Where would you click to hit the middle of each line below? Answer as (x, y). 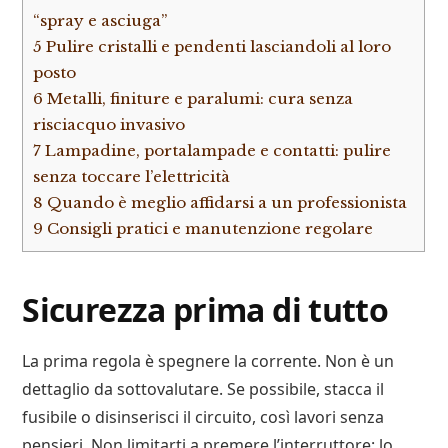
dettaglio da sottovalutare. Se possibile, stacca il (203, 389)
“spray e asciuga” (100, 20)
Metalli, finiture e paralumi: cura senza (198, 98)
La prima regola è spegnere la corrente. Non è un (208, 361)
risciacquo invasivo (109, 124)
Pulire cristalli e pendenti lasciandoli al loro (217, 46)
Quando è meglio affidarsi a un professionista (225, 202)
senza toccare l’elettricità (132, 176)
